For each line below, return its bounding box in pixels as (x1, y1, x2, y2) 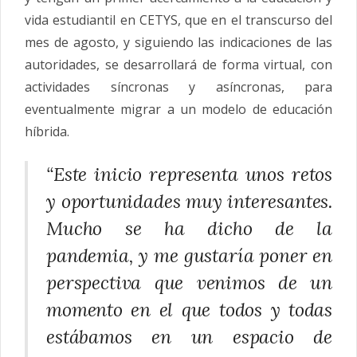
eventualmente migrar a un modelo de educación (25, 100, 332, 118)
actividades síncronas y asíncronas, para (25, 77, 332, 96)
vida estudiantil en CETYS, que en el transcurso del (25, 10, 332, 29)
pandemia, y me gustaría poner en (46, 243, 332, 267)
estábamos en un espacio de (46, 324, 332, 348)
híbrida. (25, 122, 69, 140)
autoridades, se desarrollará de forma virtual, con (25, 55, 332, 73)
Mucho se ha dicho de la (46, 216, 332, 240)
